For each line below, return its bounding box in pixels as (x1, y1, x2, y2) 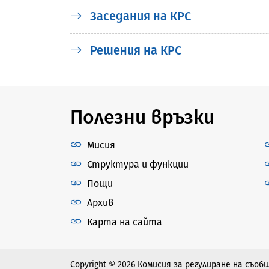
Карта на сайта (87, 216, 162, 228)
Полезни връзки (70, 105, 214, 128)
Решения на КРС (87, 43, 181, 58)
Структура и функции (87, 158, 189, 170)
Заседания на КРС (87, 8, 191, 23)
